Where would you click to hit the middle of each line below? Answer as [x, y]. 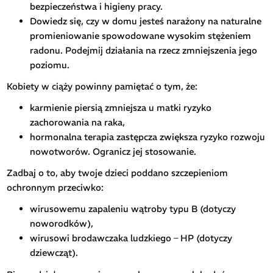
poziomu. [49, 65]
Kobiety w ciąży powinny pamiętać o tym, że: [102, 86]
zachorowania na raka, [77, 122]
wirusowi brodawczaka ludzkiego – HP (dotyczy [131, 238]
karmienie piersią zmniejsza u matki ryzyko [120, 108]
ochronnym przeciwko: [55, 188]
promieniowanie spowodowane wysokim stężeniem [140, 35]
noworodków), [61, 224]
